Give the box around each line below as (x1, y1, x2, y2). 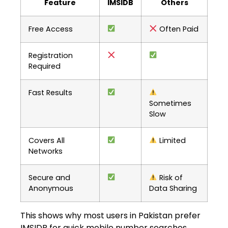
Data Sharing (149, 183, 197, 193)
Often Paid (157, 23, 199, 34)
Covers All (28, 135, 65, 146)
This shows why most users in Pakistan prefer (20, 209, 201, 221)
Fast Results (28, 87, 72, 98)
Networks (28, 146, 63, 156)
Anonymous (28, 183, 73, 193)
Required (28, 61, 61, 71)
